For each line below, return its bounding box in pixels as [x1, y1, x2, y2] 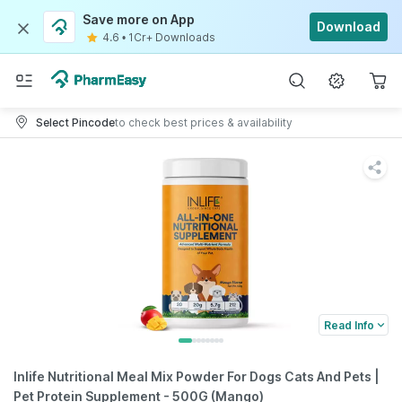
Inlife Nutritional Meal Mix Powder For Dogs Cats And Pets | [13, 369, 380, 384]
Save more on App [83, 12, 195, 27]
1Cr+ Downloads [128, 31, 215, 44]
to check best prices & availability [115, 115, 293, 129]
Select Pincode [36, 115, 115, 129]
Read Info [324, 318, 374, 332]
